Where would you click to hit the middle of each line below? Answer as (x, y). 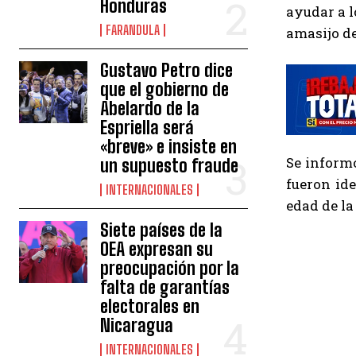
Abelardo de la (150, 109)
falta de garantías (165, 288)
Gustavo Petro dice (167, 71)
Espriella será (147, 128)
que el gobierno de (165, 90)
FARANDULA (133, 30)
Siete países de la (162, 230)
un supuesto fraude (170, 166)
